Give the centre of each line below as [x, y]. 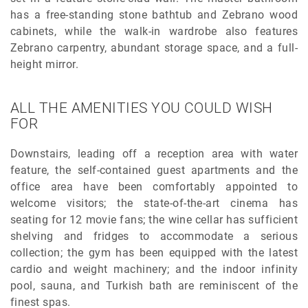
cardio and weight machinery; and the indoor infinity [154, 269]
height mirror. [45, 65]
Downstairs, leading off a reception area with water [154, 154]
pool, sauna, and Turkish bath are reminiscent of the [154, 286]
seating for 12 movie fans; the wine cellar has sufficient [154, 220]
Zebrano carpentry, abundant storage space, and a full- [154, 48]
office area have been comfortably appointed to [154, 187]
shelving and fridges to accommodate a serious [154, 236]
